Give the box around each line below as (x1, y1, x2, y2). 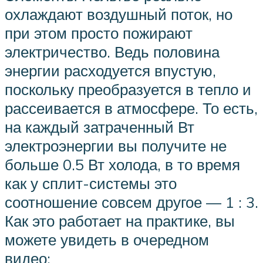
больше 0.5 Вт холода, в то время (5, 155, 240, 174)
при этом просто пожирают (5, 23, 193, 43)
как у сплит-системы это (5, 174, 177, 193)
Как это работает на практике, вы (5, 211, 235, 231)
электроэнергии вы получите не (5, 136, 227, 156)
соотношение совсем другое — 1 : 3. (5, 193, 258, 212)
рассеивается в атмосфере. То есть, (5, 99, 258, 118)
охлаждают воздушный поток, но (5, 5, 232, 24)
